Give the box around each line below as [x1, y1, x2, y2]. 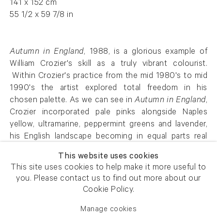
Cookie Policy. [82, 186, 135, 196]
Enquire [45, 207, 72, 216]
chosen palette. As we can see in [10, 96, 135, 106]
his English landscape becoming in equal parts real [10, 133, 207, 142]
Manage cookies [80, 206, 137, 215]
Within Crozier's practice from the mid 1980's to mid [10, 72, 207, 82]
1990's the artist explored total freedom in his [10, 84, 207, 94]
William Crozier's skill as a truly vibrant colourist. [10, 60, 207, 70]
